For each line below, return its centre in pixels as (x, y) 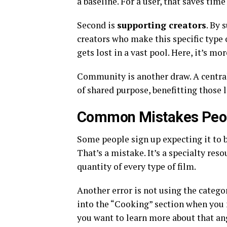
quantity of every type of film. (137, 166)
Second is (97, 25)
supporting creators (162, 25)
